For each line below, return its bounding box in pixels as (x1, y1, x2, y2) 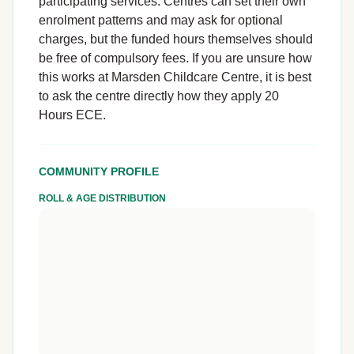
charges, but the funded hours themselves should (39, 32, 313, 46)
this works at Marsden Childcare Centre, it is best (39, 70, 311, 84)
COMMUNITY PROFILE (39, 165, 159, 178)
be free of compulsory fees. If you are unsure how (39, 51, 312, 65)
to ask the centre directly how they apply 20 (39, 89, 279, 103)
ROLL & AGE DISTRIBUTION (39, 193, 166, 204)
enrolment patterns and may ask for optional (39, 13, 283, 27)
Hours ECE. (39, 108, 106, 122)
